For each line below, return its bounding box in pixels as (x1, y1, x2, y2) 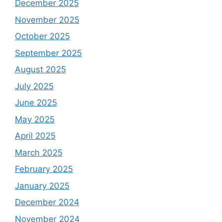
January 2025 (15, 180, 69, 191)
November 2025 (15, 14, 79, 25)
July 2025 (15, 81, 54, 91)
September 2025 (15, 48, 82, 58)
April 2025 (15, 131, 55, 141)
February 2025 (15, 164, 73, 174)
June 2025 (15, 98, 57, 108)
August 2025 (15, 64, 66, 74)
